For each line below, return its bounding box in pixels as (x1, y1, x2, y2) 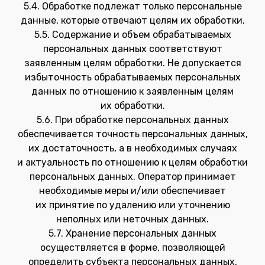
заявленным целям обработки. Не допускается (24, 57, 241, 69)
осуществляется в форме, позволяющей (40, 242, 225, 253)
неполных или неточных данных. (56, 214, 209, 225)
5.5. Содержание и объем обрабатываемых (34, 29, 231, 40)
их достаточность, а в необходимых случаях (28, 143, 237, 154)
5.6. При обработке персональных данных (36, 114, 229, 125)
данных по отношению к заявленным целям (31, 86, 234, 97)
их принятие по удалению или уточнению (35, 199, 230, 211)
